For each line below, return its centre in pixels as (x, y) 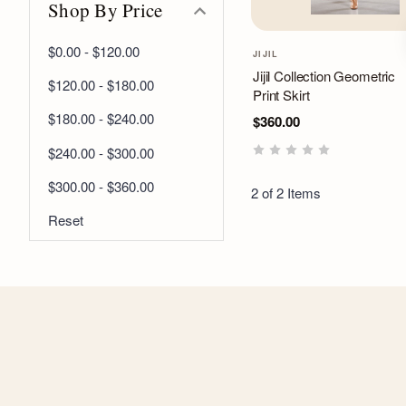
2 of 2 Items (286, 193)
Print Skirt (281, 95)
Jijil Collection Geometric (324, 76)
